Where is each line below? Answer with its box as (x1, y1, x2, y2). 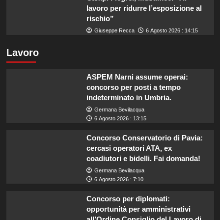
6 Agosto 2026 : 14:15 (145, 27, 198, 33)
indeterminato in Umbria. (86, 93, 171, 102)
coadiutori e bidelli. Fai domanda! (86, 154, 200, 163)
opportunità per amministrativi (86, 204, 191, 213)
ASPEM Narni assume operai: (86, 72, 188, 81)
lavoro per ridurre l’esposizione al (86, 3, 202, 12)
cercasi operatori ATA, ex (86, 143, 172, 152)
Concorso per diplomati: (86, 194, 170, 203)
